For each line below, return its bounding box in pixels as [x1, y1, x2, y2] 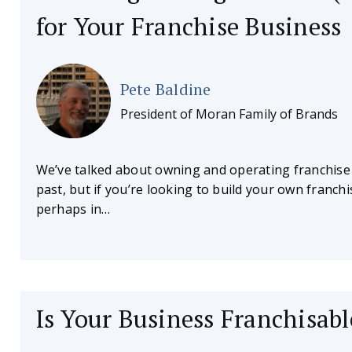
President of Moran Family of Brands [119, 104, 339, 123]
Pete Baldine [119, 78, 211, 100]
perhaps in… [35, 200, 111, 218]
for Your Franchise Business [35, 9, 342, 42]
